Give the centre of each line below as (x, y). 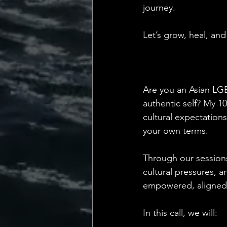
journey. (159, 8)
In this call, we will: (180, 213)
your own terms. (176, 131)
